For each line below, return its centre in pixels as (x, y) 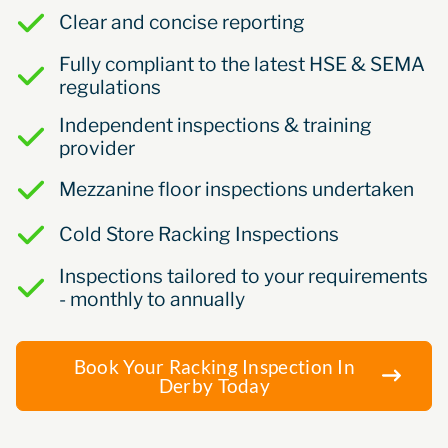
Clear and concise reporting (181, 22)
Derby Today (214, 385)
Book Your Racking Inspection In (214, 366)
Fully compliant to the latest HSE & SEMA (241, 63)
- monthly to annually (151, 298)
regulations (109, 86)
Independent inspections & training (215, 124)
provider (96, 147)
